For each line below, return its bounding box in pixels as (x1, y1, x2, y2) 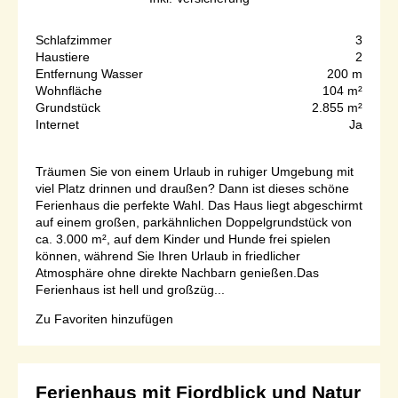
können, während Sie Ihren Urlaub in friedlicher (36, 249, 300, 264)
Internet (36, 117, 79, 132)
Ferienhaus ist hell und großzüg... (36, 283, 225, 298)
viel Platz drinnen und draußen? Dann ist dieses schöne (36, 181, 349, 196)
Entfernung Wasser (36, 67, 143, 82)
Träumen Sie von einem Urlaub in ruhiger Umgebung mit (36, 164, 354, 179)
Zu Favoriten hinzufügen (36, 312, 173, 327)
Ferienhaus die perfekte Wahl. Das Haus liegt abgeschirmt (36, 198, 362, 213)
